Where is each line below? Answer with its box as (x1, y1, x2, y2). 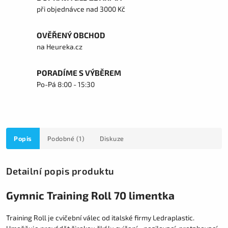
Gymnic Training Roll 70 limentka (6, 189, 175, 202)
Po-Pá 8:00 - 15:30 (37, 80, 95, 89)
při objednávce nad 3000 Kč (37, 5, 125, 13)
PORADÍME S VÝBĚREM (37, 68, 121, 77)
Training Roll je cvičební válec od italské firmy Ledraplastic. (6, 213, 194, 222)
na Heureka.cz (37, 42, 82, 51)
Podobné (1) (47, 134, 84, 142)
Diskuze (100, 134, 124, 142)
